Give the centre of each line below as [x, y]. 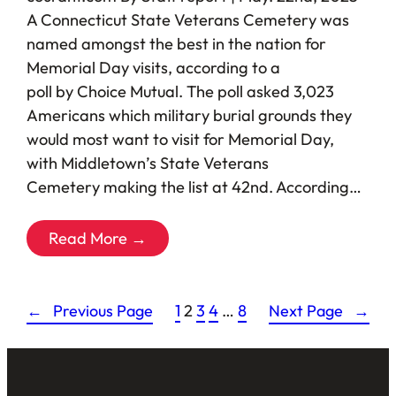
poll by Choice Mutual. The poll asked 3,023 [180, 92]
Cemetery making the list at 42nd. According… [194, 187]
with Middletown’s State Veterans [147, 164]
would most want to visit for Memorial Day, [180, 140]
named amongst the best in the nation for [176, 44]
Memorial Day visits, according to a [153, 68]
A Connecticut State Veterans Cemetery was [187, 20]
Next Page [306, 311]
